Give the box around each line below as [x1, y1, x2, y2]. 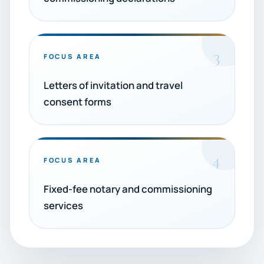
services [44, 199, 83, 212]
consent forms [44, 95, 111, 108]
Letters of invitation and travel [44, 78, 183, 92]
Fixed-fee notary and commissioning [44, 182, 212, 196]
